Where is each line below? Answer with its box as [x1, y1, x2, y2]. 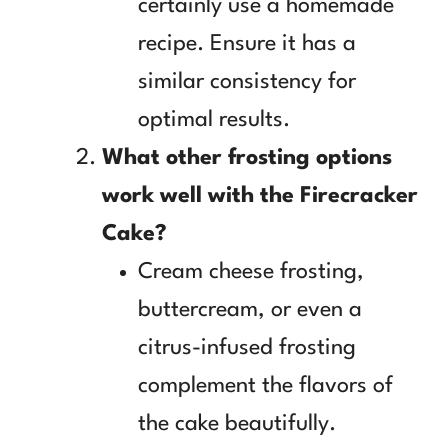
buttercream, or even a [138, 298, 362, 321]
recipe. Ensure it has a [138, 32, 356, 55]
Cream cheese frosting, [138, 260, 364, 283]
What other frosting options [102, 146, 392, 169]
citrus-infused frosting [138, 336, 356, 359]
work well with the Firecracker [102, 184, 418, 207]
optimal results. [138, 108, 290, 131]
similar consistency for [138, 70, 356, 93]
